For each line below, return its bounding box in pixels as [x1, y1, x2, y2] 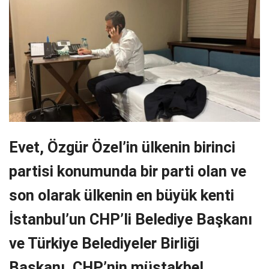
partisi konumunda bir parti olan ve [9, 162, 246, 180]
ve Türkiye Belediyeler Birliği [9, 234, 199, 252]
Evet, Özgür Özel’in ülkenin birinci [9, 138, 235, 156]
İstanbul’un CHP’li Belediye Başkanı [9, 210, 252, 228]
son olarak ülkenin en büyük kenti [9, 186, 234, 204]
